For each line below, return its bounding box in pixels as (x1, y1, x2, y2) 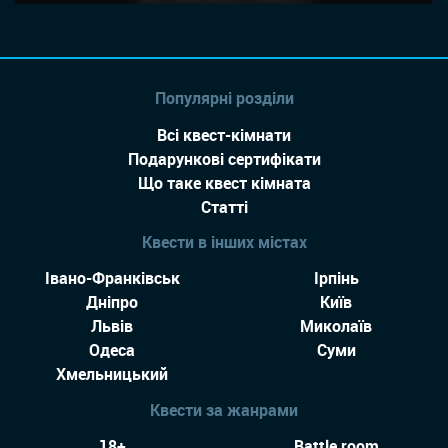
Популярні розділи (154, 87, 294, 110)
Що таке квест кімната (137, 171, 311, 194)
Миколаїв (300, 315, 372, 338)
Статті (200, 195, 248, 218)
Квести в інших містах (141, 230, 307, 253)
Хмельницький (56, 363, 168, 386)
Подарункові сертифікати (127, 147, 321, 170)
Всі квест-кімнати (157, 123, 291, 146)
